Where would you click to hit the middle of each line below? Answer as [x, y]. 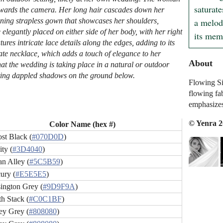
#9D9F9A [59, 187]
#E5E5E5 [31, 174]
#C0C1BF [45, 199]
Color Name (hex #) [83, 124]
